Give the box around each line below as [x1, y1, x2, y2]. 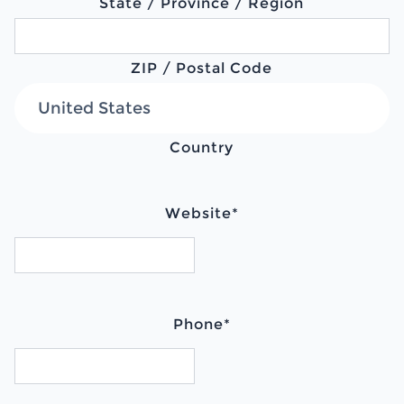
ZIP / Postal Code [131, 59, 273, 77]
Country [170, 138, 234, 156]
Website [164, 204, 232, 222]
